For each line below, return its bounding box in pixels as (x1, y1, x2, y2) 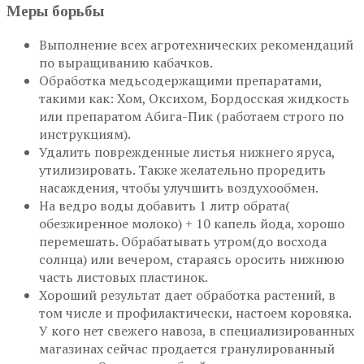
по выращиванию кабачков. (39, 54, 213, 72)
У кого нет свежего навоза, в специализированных (39, 322, 354, 340)
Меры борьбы (6, 2, 104, 20)
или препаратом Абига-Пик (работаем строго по (39, 107, 344, 126)
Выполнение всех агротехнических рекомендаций (39, 36, 353, 54)
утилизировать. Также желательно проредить (39, 161, 326, 180)
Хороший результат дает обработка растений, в (39, 286, 336, 305)
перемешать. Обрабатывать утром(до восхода (39, 232, 327, 251)
